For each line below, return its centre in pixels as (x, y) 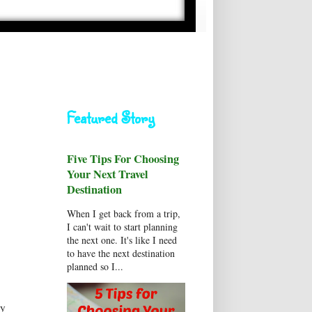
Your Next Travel (108, 174)
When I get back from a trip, (124, 213)
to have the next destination (121, 253)
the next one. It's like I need (122, 240)
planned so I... (95, 266)
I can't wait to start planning (122, 227)
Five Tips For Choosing (123, 159)
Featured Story (110, 117)
